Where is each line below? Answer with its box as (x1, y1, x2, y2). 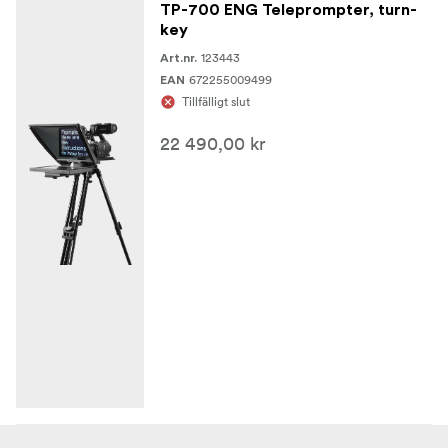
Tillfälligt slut (182, 94, 250, 109)
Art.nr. (160, 52, 197, 64)
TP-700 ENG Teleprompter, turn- (160, 2, 417, 18)
